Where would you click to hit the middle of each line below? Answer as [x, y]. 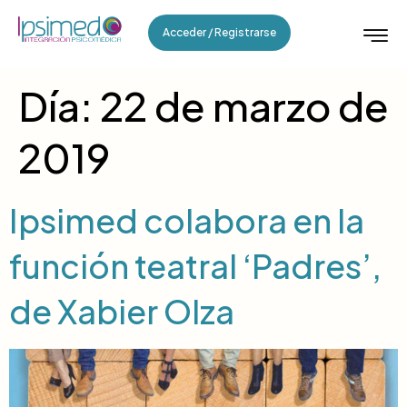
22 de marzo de [244, 105]
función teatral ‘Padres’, [195, 266]
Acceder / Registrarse [219, 32]
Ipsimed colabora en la [187, 220]
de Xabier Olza [122, 311]
